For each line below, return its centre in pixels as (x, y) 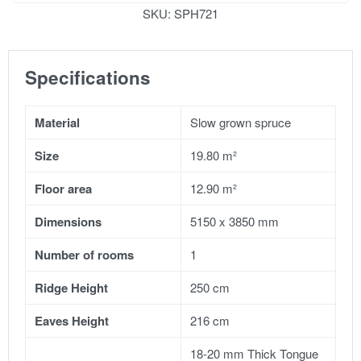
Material (58, 122)
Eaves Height (72, 320)
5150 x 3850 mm (235, 221)
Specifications (88, 77)
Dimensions (68, 221)
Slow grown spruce (241, 122)
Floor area (64, 188)
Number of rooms (85, 254)
